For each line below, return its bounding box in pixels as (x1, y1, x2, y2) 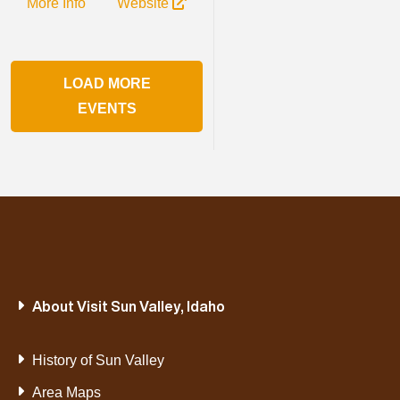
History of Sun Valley (31, 353, 164, 369)
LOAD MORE (62, 76, 151, 92)
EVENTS (77, 101, 137, 117)
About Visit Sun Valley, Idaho (31, 296, 225, 318)
